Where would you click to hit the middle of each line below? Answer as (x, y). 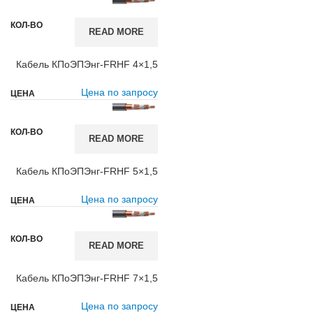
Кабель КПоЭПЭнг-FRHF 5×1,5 (87, 171)
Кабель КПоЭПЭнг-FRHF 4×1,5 (87, 64)
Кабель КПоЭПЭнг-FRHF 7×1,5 (87, 278)
